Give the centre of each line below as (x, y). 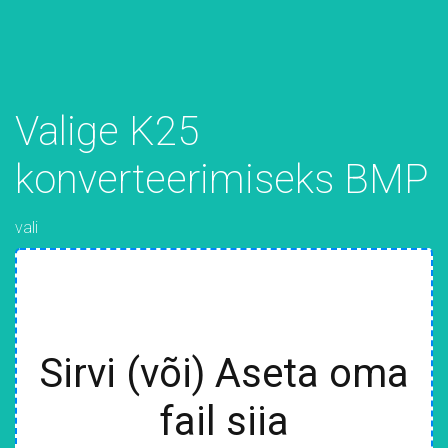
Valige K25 (107, 131)
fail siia (224, 421)
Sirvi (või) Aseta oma (224, 373)
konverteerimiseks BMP (222, 179)
